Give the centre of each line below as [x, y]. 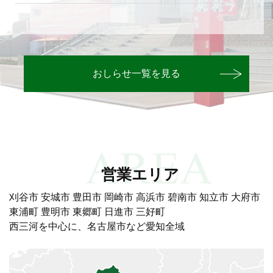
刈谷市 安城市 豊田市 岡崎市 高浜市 [88, 197]
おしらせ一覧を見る [136, 73]
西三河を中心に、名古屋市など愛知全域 [97, 226]
